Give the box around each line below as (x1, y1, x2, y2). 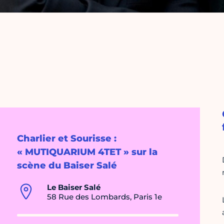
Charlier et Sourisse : (17, 133, 116, 144)
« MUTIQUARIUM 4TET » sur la (17, 146, 157, 158)
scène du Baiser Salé (17, 160, 117, 171)
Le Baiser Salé (47, 182, 100, 192)
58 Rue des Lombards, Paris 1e (47, 192, 162, 202)
